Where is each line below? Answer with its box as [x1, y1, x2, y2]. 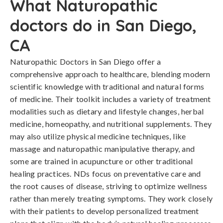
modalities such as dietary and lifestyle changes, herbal [10, 107, 204, 116]
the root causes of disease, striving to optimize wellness [10, 181, 208, 191]
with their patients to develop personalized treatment [10, 206, 199, 216]
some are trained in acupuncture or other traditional [10, 156, 193, 166]
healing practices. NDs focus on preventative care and [10, 169, 201, 178]
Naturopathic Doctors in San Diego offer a [10, 57, 161, 66]
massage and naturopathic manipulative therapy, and [10, 144, 195, 153]
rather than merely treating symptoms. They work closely [10, 194, 213, 203]
